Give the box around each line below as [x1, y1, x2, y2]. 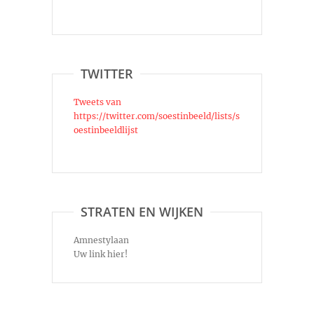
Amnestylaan [74, 235, 129, 246]
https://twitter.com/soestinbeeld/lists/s [74, 111, 240, 122]
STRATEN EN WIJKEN [81, 203, 203, 221]
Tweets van [74, 97, 121, 108]
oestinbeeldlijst [74, 125, 138, 136]
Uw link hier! [74, 249, 128, 260]
